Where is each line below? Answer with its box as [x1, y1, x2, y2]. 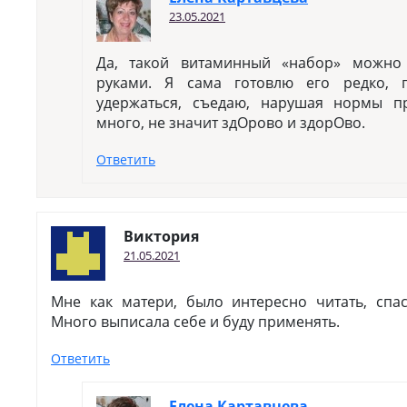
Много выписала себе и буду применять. [51, 312, 340, 332]
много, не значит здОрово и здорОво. [96, 113, 365, 133]
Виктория [124, 226, 199, 246]
